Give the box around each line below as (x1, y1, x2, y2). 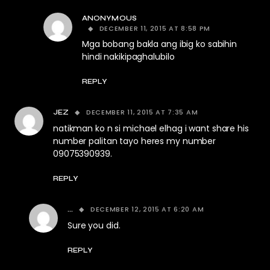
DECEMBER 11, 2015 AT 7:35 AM (86, 107, 198, 118)
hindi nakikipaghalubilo (82, 51, 175, 63)
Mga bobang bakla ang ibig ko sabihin (82, 38, 237, 51)
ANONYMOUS (82, 14, 137, 23)
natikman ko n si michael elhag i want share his (53, 122, 249, 135)
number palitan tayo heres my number (53, 135, 216, 148)
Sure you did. (67, 219, 121, 232)
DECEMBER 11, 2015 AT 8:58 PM (99, 24, 210, 34)
